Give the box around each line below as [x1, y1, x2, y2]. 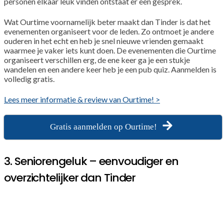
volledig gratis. [4, 73, 54, 83]
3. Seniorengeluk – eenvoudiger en [4, 153, 178, 169]
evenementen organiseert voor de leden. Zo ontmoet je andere [4, 26, 214, 36]
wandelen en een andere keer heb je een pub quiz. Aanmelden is [4, 64, 216, 74]
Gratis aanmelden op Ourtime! [50, 121, 157, 131]
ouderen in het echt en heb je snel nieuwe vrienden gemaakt [4, 35, 203, 45]
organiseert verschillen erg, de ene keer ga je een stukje [4, 54, 190, 64]
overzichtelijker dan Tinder [4, 169, 136, 185]
